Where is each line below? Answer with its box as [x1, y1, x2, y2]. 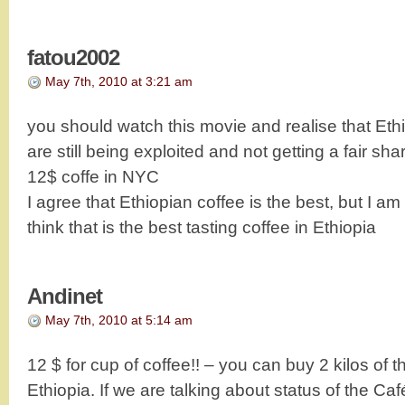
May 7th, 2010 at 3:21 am [45, 73, 193, 89]
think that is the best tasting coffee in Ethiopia [27, 217, 376, 237]
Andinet [27, 283, 102, 308]
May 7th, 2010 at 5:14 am [45, 312, 193, 327]
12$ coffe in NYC [27, 166, 159, 186]
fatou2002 [27, 44, 119, 70]
